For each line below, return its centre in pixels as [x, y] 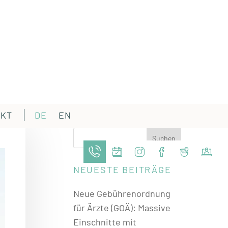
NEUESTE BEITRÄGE [122, 169]
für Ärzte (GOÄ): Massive [122, 208]
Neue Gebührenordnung [122, 193]
